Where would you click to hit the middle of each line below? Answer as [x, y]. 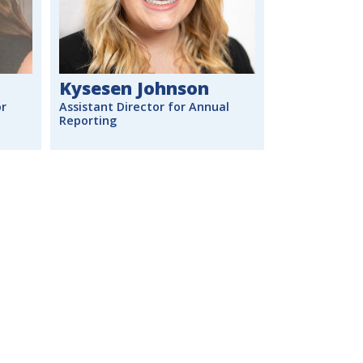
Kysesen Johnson [134, 88]
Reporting [88, 121]
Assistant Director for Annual [144, 107]
